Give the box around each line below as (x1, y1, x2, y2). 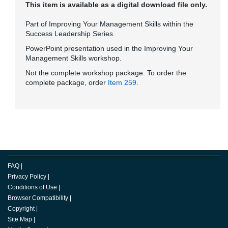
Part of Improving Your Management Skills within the (25, 19, 194, 28)
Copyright (8, 205, 36, 212)
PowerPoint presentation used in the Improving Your (25, 44, 193, 52)
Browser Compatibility (8, 194, 70, 202)
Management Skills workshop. (25, 53, 122, 62)
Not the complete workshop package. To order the (25, 68, 187, 77)
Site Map (8, 215, 34, 223)
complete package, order (25, 78, 108, 87)
